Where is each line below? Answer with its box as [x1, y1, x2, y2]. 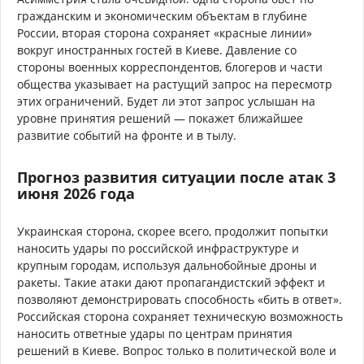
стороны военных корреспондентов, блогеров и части [17, 58, 323, 75]
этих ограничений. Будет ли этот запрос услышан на [17, 93, 315, 109]
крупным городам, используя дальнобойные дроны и [17, 257, 317, 273]
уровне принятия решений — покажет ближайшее [17, 110, 303, 126]
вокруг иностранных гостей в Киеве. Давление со [17, 41, 297, 58]
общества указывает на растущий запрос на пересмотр [17, 76, 332, 92]
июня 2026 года [17, 183, 135, 203]
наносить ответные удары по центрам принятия [17, 325, 292, 341]
